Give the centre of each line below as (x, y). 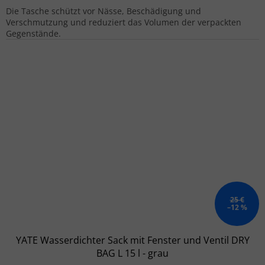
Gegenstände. (33, 33)
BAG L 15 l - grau (132, 253)
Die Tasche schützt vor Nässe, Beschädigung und (104, 11)
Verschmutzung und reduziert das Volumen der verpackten (124, 22)
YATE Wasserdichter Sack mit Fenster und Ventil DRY (132, 240)
